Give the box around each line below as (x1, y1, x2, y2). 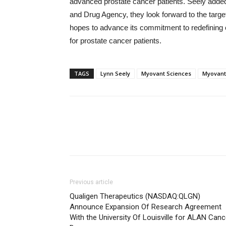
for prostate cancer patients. (70, 36, 161, 45)
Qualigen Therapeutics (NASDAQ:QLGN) (70, 192, 200, 201)
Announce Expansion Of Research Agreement (70, 202, 221, 211)
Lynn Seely (100, 70, 130, 77)
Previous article (70, 179, 113, 186)
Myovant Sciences (141, 70, 191, 77)
